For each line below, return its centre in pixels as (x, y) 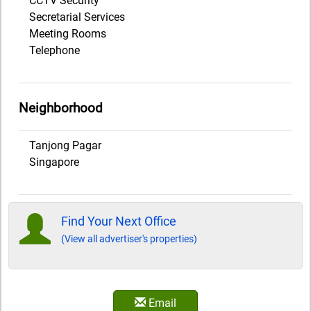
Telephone (54, 51)
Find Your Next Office (119, 221)
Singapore (54, 162)
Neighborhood (61, 108)
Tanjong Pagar (65, 145)
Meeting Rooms (68, 34)
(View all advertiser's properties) (129, 238)
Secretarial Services (77, 17)
